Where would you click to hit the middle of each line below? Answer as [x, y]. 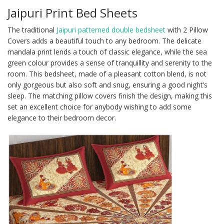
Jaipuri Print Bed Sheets [72, 13]
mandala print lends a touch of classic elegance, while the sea [107, 52]
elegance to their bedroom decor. [62, 118]
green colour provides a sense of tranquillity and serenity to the [110, 63]
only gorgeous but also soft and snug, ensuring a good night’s [107, 85]
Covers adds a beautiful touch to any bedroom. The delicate [104, 41]
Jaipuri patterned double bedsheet [112, 30]
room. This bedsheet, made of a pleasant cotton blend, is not [107, 74]
